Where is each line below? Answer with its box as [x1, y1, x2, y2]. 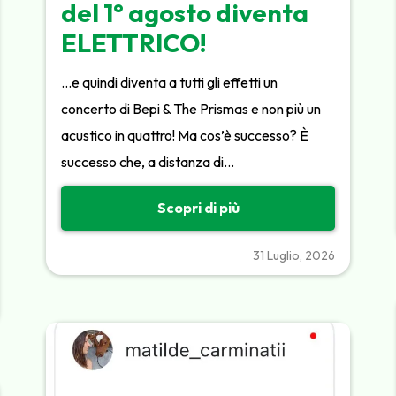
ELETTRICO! [61, 27, 208, 59]
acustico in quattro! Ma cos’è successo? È [61, 126, 309, 144]
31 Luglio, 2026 [252, 247, 335, 263]
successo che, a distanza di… [61, 152, 235, 171]
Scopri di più [156, 199, 240, 217]
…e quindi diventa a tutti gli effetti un [61, 72, 278, 91]
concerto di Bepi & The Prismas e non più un [61, 99, 322, 118]
